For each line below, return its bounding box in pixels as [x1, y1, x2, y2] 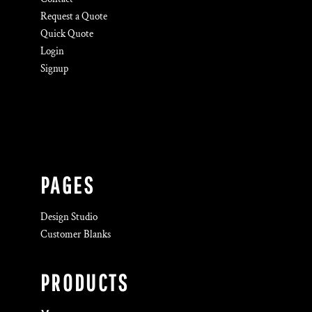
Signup [40, 62, 68, 75]
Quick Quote [40, 27, 93, 40]
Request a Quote [40, 10, 107, 23]
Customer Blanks [40, 228, 111, 241]
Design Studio [40, 210, 97, 224]
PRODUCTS [40, 270, 130, 296]
